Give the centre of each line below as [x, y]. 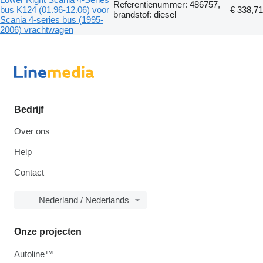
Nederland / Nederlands [84, 200]
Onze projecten [48, 231]
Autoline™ [34, 254]
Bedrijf [29, 109]
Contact [29, 172]
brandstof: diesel [145, 14]
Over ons [32, 131]
